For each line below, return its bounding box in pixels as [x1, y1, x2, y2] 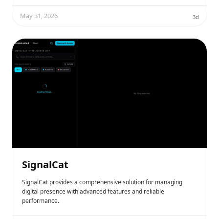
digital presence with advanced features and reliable [22, 187, 164, 196]
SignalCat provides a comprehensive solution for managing [22, 177, 182, 186]
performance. [22, 196, 59, 205]
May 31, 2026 [20, 11, 58, 21]
